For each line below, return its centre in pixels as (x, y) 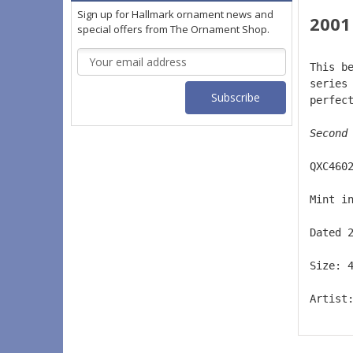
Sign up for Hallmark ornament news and (175, 15)
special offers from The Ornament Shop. (173, 30)
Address (98, 73)
